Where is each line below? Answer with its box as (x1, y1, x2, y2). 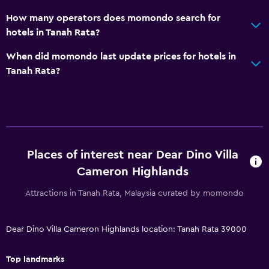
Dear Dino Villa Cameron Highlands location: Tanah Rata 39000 (6, 225, 247, 234)
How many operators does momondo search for (6, 13, 220, 23)
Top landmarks (6, 255, 64, 264)
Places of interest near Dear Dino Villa (26, 148, 238, 161)
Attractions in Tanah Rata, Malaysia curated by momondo (25, 189, 244, 198)
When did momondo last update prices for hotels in (6, 51, 236, 61)
